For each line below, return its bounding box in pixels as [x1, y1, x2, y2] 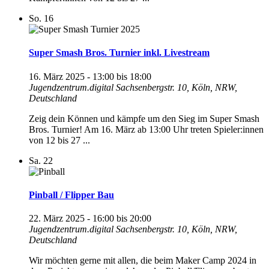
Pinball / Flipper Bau [29, 189, 114, 200]
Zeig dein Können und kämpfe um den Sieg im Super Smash [29, 113, 259, 124]
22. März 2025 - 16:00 [29, 213, 114, 224]
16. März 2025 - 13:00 [29, 71, 114, 82]
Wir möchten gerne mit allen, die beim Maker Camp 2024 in [29, 255, 256, 266]
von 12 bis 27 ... [29, 134, 90, 145]
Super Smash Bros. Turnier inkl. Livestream [29, 47, 210, 58]
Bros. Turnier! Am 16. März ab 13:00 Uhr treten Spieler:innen [29, 124, 264, 134]
